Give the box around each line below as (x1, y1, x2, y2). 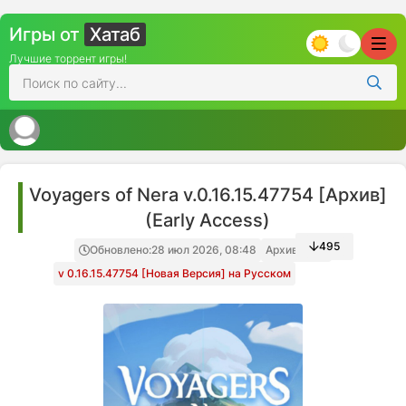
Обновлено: (90, 243, 151, 256)
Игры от (9, 24, 84, 45)
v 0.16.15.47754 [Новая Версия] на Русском (57, 266, 291, 280)
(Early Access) (145, 209, 270, 231)
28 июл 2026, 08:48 (151, 243, 256, 256)
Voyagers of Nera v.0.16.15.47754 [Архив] (28, 184, 387, 206)
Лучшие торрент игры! (9, 52, 127, 65)
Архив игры (266, 243, 327, 256)
